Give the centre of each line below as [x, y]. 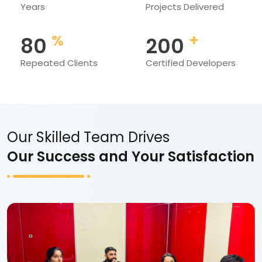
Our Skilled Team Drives [88, 137]
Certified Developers [191, 63]
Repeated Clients [59, 63]
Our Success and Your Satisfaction [131, 156]
